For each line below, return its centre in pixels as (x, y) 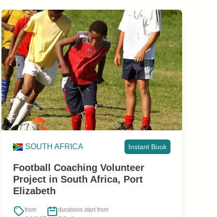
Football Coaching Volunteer (78, 167)
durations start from (83, 210)
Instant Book (147, 147)
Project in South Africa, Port (78, 179)
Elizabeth (34, 191)
